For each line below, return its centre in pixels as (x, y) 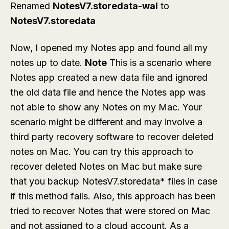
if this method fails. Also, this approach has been (113, 196)
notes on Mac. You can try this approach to (102, 151)
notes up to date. (48, 62)
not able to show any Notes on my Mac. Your (106, 107)
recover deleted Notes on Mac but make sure (106, 166)
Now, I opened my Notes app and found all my (109, 48)
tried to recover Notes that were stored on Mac (110, 211)
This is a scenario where (159, 62)
